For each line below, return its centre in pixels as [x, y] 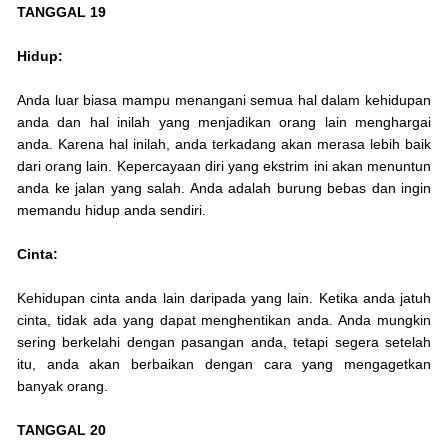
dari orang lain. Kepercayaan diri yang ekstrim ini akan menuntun [224, 166]
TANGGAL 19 [61, 12]
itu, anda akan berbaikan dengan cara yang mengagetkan [224, 364]
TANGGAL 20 [61, 430]
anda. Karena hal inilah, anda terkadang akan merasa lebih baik [224, 144]
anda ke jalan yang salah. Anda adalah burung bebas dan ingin [224, 188]
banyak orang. [62, 386]
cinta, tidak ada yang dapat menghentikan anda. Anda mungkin [224, 320]
